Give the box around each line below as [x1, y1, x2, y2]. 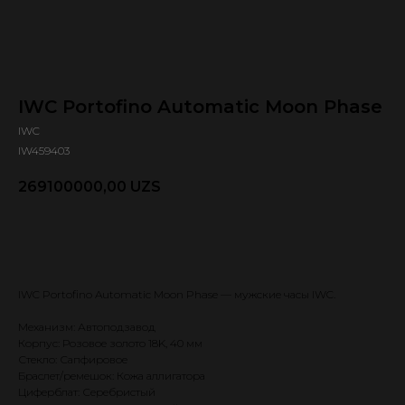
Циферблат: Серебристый [18, 384, 155, 399]
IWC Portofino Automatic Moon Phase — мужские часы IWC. [18, 287, 335, 301]
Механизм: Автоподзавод [18, 319, 155, 334]
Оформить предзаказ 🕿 [36, 226, 207, 243]
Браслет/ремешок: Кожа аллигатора [18, 368, 205, 382]
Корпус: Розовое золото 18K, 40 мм [18, 335, 202, 350]
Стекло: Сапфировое [18, 352, 127, 366]
